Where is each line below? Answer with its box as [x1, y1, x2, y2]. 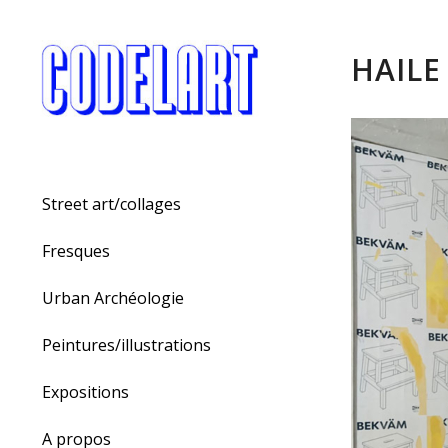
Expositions [42, 381, 129, 404]
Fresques [42, 240, 110, 263]
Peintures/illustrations [42, 334, 211, 357]
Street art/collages [42, 193, 181, 216]
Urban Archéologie [42, 287, 184, 310]
